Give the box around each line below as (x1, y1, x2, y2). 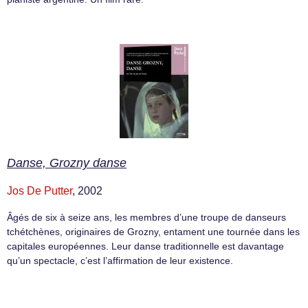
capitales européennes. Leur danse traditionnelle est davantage (7, 240, 284, 252)
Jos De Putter (7, 184, 72, 197)
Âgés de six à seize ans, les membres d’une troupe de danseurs (7, 211, 286, 223)
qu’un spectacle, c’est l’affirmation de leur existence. (7, 254, 233, 266)
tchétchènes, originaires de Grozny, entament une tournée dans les (7, 225, 300, 237)
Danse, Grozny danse (7, 155, 126, 170)
